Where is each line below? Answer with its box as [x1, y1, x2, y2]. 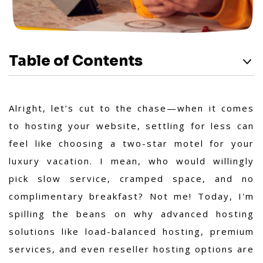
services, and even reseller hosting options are [9, 243, 254, 255]
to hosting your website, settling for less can [9, 120, 254, 131]
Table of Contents [9, 52, 143, 70]
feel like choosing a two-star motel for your [9, 137, 254, 149]
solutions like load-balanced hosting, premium [9, 225, 254, 237]
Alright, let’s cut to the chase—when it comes [9, 102, 254, 114]
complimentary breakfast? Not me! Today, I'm [9, 190, 254, 202]
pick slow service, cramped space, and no [9, 173, 254, 184]
